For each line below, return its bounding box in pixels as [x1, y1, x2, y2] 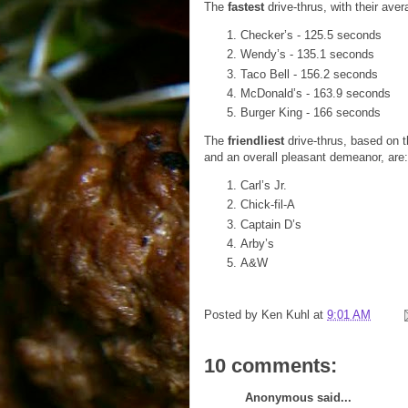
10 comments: [204, 354, 337, 377]
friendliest [228, 134, 284, 148]
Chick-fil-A [240, 198, 295, 212]
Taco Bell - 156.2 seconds [240, 66, 378, 81]
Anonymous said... [245, 391, 352, 404]
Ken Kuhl [261, 308, 310, 322]
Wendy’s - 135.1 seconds [240, 47, 374, 62]
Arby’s [240, 236, 274, 250]
